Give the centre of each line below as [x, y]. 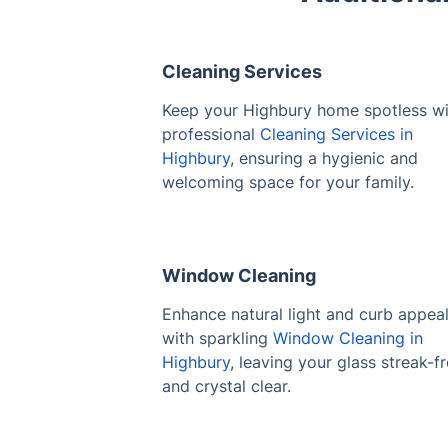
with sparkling [217, 337]
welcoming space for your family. [288, 181]
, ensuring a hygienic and [324, 157]
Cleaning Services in [336, 133]
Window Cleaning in [348, 337]
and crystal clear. [226, 385]
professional [211, 133]
